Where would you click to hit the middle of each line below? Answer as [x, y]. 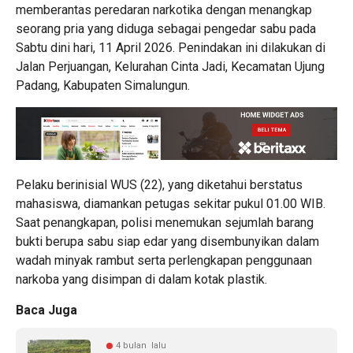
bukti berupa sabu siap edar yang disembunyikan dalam [167, 242]
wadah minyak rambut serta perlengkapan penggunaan [164, 261]
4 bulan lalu [141, 346]
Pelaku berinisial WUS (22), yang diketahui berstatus [159, 185]
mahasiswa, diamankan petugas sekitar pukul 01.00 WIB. [171, 204]
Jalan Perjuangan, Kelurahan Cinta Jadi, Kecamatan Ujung [170, 67]
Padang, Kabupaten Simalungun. [103, 86]
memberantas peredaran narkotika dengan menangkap [164, 10]
